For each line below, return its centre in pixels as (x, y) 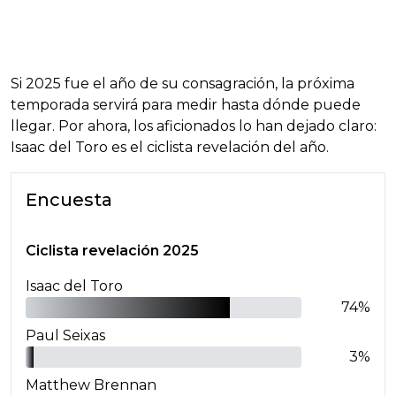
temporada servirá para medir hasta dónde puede (186, 105)
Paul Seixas (65, 336)
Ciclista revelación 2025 (112, 251)
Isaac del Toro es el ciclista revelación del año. (170, 148)
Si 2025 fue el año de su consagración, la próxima (183, 84)
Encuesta (69, 200)
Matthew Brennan (91, 385)
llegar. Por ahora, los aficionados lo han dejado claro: (194, 126)
